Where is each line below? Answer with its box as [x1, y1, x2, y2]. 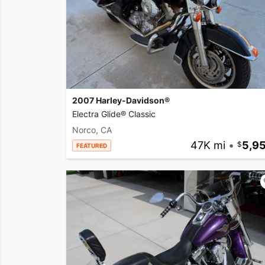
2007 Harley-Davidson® [72, 95, 170, 106]
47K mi [190, 139, 225, 152]
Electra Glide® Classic [72, 109, 156, 119]
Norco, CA [72, 125, 112, 135]
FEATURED [76, 142, 107, 150]
